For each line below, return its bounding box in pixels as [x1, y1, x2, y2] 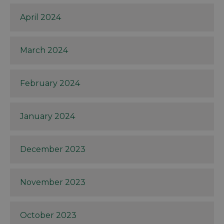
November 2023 [20, 177, 85, 187]
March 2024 [20, 45, 68, 55]
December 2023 [20, 144, 85, 154]
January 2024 [20, 111, 75, 121]
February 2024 [20, 78, 80, 88]
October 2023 [20, 210, 76, 220]
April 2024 [20, 12, 61, 22]
